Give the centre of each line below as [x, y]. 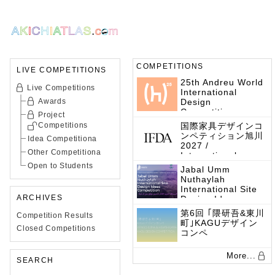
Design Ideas [210, 199]
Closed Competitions [56, 228]
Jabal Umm [205, 169]
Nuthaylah [203, 179]
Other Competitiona [64, 152]
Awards [52, 101]
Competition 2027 [220, 175]
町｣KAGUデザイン [219, 223]
